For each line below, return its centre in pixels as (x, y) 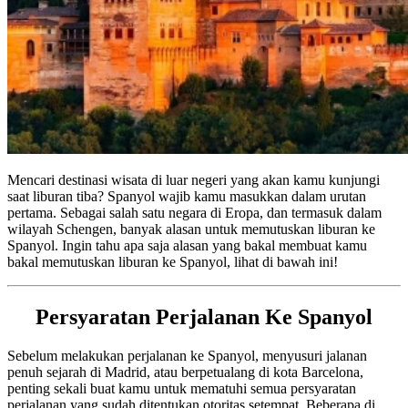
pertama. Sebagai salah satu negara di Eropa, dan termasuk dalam (194, 212)
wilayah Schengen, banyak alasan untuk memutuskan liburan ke (191, 229)
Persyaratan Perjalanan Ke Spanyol (204, 316)
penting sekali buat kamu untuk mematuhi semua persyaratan (182, 388)
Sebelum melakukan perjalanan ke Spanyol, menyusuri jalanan (187, 355)
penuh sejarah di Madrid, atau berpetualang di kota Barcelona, (185, 372)
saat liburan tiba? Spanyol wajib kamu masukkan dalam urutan (187, 196)
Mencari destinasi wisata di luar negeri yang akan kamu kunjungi (194, 179)
